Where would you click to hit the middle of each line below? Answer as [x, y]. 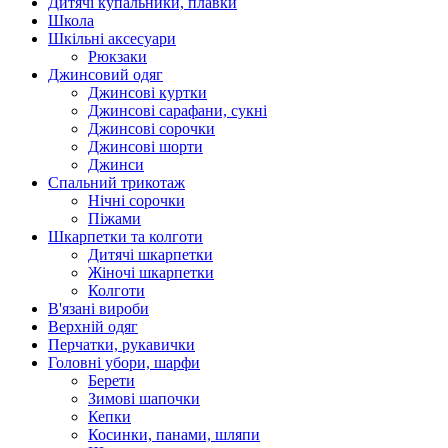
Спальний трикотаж [116, 182]
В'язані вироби [98, 308]
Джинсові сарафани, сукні [177, 110]
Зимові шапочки [144, 398]
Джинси [116, 164]
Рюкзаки [117, 56]
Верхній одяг [93, 326]
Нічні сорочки [136, 200]
